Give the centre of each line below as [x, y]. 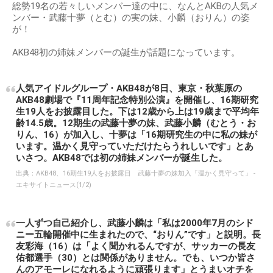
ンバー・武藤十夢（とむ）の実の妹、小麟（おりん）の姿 [131, 17]
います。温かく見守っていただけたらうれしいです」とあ [135, 146]
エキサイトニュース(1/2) [54, 185]
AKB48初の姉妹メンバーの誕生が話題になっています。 [126, 52]
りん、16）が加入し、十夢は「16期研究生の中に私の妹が [136, 134]
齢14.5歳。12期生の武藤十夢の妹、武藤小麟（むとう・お [136, 123]
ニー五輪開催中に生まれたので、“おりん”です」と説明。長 [138, 234]
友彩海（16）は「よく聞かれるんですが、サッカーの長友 [136, 246]
